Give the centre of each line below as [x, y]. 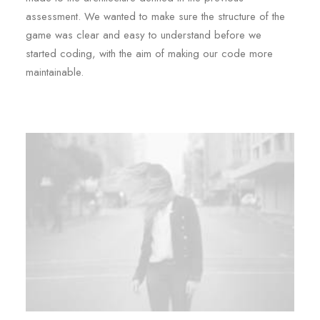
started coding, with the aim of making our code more [149, 54]
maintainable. [55, 72]
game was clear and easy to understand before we [144, 35]
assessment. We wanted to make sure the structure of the [155, 16]
